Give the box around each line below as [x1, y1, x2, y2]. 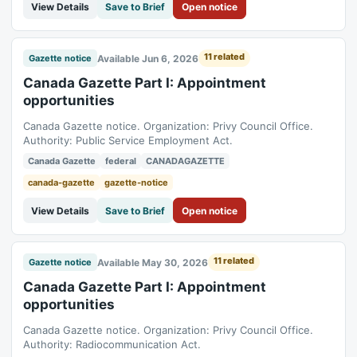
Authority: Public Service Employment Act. [23, 134, 233, 147]
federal [105, 155, 136, 167]
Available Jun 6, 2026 [97, 52, 198, 65]
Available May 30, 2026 [97, 256, 208, 269]
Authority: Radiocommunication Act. [23, 338, 201, 351]
